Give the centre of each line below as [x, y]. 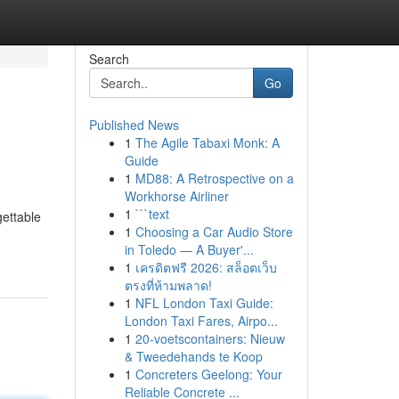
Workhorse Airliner [176, 196]
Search [109, 59]
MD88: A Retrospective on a [214, 178]
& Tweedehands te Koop [193, 356]
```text [152, 214]
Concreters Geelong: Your [208, 374]
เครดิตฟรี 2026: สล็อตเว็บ [206, 267]
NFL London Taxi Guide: [204, 303]
